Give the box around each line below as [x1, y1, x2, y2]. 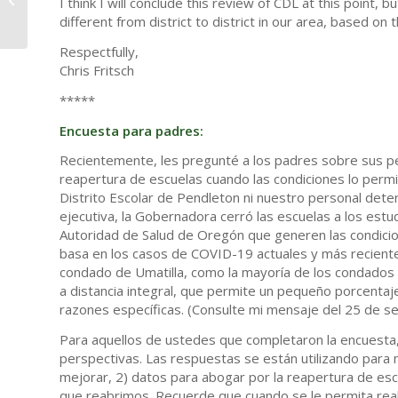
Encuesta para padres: [60, 121, 203, 139]
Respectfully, [60, 43, 139, 61]
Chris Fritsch [60, 61, 134, 80]
